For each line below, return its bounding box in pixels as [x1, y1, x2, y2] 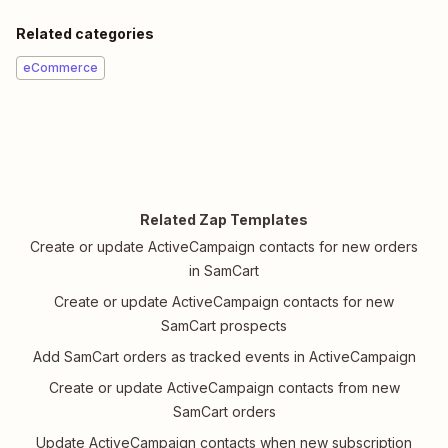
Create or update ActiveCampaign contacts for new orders [30, 238, 418, 256]
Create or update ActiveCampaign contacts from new [48, 379, 400, 397]
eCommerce [23, 60, 98, 76]
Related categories [16, 25, 154, 43]
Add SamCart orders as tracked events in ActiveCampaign [32, 348, 416, 366]
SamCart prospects [161, 317, 287, 335]
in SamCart [189, 262, 259, 280]
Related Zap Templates [140, 211, 308, 229]
